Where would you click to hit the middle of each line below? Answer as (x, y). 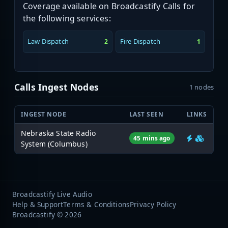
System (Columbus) (54, 144)
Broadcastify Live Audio (52, 194)
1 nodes (201, 87)
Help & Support (38, 204)
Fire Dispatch (140, 41)
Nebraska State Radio (59, 133)
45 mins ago (152, 138)
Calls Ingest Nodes (56, 87)
